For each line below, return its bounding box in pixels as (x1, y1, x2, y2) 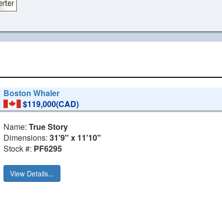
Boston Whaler (3, 87, 60, 99)
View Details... (10, 168, 55, 179)
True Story (29, 121, 68, 133)
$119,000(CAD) (23, 98, 79, 110)
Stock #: (3, 143, 34, 155)
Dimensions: (3, 132, 50, 144)
